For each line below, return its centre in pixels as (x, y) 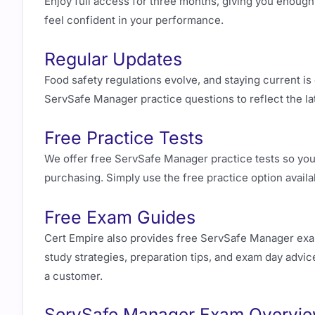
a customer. (73, 276)
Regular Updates (113, 59)
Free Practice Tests (124, 138)
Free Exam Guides (120, 217)
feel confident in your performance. (134, 20)
